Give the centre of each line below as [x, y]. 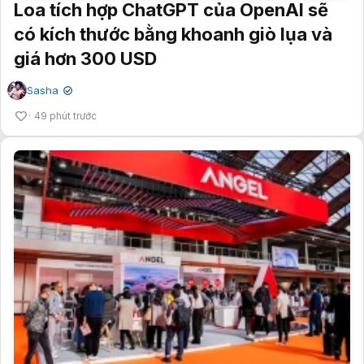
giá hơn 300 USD [85, 58]
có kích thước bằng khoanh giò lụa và [173, 34]
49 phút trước [65, 115]
